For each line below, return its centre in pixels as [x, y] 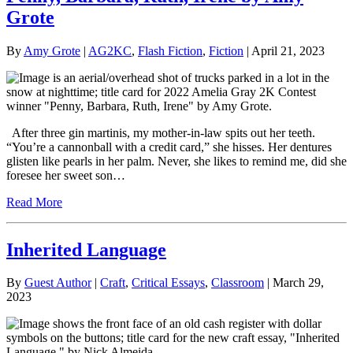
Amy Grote [52, 50]
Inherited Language [86, 249]
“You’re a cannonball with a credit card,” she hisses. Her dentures [169, 147]
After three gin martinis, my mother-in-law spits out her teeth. [161, 132]
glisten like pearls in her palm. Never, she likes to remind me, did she [176, 161]
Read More [34, 202]
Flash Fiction [170, 50]
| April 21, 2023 [284, 50]
